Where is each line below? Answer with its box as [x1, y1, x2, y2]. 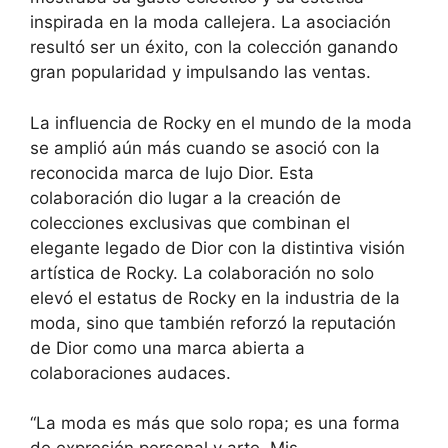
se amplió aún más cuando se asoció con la [30, 137, 380, 158]
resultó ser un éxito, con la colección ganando [30, 37, 398, 58]
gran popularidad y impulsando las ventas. [30, 62, 371, 83]
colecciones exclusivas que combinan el [30, 212, 350, 233]
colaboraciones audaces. [30, 362, 231, 383]
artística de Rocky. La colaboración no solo [30, 262, 374, 283]
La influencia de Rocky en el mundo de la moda [30, 112, 412, 133]
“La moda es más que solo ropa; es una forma [30, 413, 400, 434]
